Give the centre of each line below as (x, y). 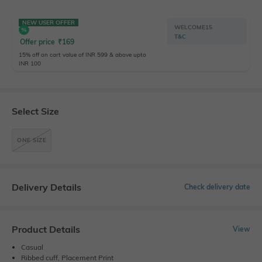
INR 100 (30, 63)
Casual (32, 247)
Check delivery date (217, 187)
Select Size (35, 111)
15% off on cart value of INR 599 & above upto (82, 54)
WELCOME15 (193, 27)
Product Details (46, 229)
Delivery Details (46, 187)
